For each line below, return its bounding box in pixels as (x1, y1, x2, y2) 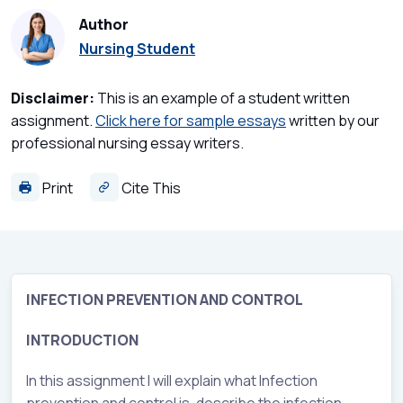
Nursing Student (79, 39, 195, 59)
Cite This (119, 178, 181, 199)
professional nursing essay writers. (11, 133, 244, 154)
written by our (286, 111, 380, 131)
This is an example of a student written (94, 88, 350, 109)
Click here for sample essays (95, 111, 286, 131)
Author (79, 14, 129, 35)
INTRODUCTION (26, 330, 139, 351)
